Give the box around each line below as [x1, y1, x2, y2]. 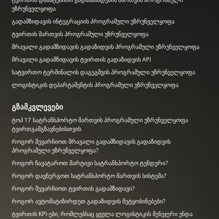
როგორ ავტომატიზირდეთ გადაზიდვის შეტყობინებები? [12, 197, 165, 205]
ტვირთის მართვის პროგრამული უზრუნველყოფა [12, 29, 149, 38]
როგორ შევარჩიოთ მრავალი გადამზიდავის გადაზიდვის [12, 137, 171, 146]
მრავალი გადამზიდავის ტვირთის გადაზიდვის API [12, 55, 151, 64]
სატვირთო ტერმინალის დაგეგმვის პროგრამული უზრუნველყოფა [12, 67, 195, 76]
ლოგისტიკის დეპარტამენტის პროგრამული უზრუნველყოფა [12, 80, 178, 89]
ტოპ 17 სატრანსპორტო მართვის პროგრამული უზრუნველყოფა [12, 115, 188, 124]
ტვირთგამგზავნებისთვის [12, 124, 81, 133]
